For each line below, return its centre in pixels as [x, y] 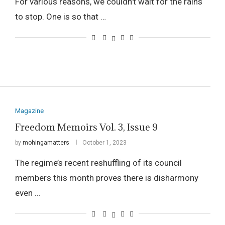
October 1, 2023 [104, 143]
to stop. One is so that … [60, 16]
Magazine [29, 111]
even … [27, 193]
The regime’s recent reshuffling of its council [98, 163]
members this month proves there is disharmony [106, 178]
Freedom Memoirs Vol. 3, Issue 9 [86, 127]
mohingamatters [46, 143]
